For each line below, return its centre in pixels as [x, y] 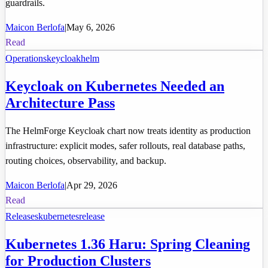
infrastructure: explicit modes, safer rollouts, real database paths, [125, 145]
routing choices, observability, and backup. [86, 160]
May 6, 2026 [91, 28]
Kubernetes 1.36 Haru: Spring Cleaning [128, 244]
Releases [22, 216]
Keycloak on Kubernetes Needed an [115, 86]
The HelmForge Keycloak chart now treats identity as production [128, 130]
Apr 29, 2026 [92, 185]
